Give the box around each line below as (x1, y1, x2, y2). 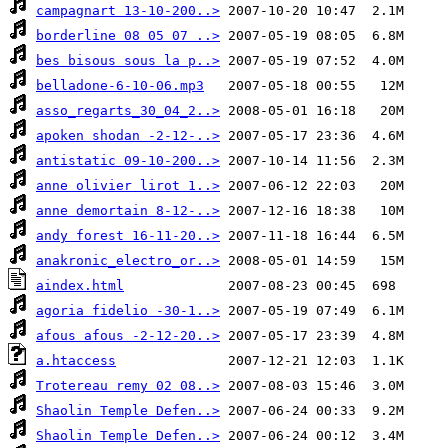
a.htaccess (36, 353, 116, 369)
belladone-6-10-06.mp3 (36, 78, 204, 94)
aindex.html (36, 278, 124, 294)
